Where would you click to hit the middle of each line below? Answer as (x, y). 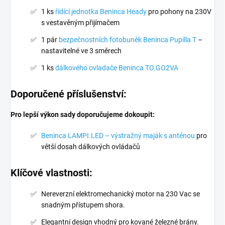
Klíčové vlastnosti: (51, 173)
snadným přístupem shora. (83, 205)
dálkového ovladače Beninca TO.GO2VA (117, 68)
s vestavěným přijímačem (80, 23)
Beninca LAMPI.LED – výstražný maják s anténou (118, 136)
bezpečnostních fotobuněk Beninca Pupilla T (128, 40)
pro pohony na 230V (179, 12)
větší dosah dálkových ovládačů (91, 147)
